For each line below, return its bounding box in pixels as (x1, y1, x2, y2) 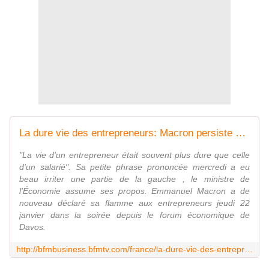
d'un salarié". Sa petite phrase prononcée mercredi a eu (19, 162, 250, 172)
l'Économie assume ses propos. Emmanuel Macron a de (19, 186, 250, 196)
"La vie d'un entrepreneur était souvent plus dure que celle (19, 150, 250, 160)
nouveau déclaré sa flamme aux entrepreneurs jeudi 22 (19, 198, 250, 208)
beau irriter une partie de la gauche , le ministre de (19, 174, 250, 184)
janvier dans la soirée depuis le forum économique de (19, 210, 250, 220)
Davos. (19, 222, 46, 232)
